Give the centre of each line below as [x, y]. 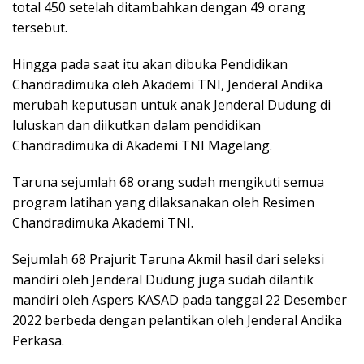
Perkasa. [38, 341]
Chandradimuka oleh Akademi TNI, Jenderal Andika [167, 85]
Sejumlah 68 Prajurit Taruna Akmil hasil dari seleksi [168, 260]
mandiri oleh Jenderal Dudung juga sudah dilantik [163, 280]
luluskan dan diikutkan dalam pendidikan [136, 126]
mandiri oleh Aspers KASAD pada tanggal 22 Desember [180, 300]
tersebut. [40, 28]
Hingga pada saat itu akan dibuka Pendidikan [150, 65]
